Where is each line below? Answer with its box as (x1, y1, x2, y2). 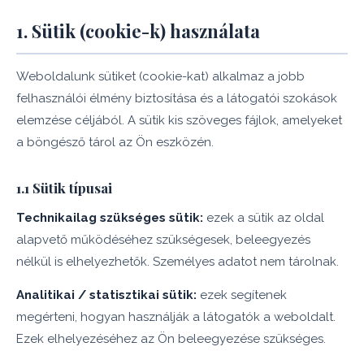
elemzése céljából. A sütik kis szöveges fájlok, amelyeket (16, 113, 342, 128)
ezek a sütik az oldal (203, 210, 324, 225)
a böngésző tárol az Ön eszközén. (16, 135, 214, 149)
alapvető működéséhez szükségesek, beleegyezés (16, 232, 310, 247)
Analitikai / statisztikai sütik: (16, 288, 197, 302)
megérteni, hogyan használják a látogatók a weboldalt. (16, 310, 336, 324)
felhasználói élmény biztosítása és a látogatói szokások (16, 91, 337, 106)
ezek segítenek (197, 288, 287, 302)
